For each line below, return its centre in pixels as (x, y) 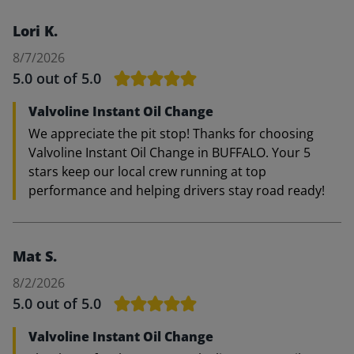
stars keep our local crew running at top (147, 171)
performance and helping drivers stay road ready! (177, 190)
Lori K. (35, 31)
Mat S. (35, 256)
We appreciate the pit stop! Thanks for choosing (171, 134)
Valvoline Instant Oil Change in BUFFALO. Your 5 (169, 153)
